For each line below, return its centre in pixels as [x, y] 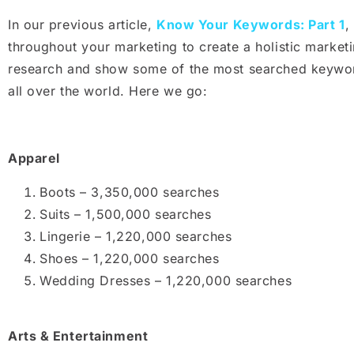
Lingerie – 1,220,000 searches [136, 236]
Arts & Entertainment [78, 335]
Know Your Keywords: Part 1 [251, 25]
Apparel [34, 158]
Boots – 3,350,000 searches [130, 192]
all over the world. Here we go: [108, 91]
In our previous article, [82, 25]
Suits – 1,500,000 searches [126, 214]
